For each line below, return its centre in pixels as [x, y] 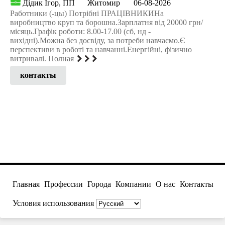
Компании [133, 184]
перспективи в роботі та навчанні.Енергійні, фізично [101, 49]
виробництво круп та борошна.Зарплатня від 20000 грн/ [106, 22]
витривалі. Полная [42, 58]
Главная [26, 184]
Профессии [64, 184]
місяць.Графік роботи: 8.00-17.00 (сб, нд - [80, 31]
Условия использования [53, 203]
